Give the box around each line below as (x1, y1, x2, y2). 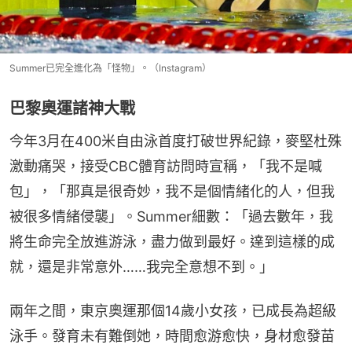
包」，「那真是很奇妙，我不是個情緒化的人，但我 (9, 183, 335, 200)
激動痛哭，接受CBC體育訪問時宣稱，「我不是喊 (9, 158, 322, 175)
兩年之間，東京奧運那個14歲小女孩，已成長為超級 (9, 302, 336, 320)
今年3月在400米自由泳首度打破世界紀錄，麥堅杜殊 (9, 133, 342, 150)
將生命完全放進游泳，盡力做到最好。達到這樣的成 (9, 233, 335, 251)
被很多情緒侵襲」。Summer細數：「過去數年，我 (9, 208, 333, 225)
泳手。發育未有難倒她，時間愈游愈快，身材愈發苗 (9, 328, 335, 345)
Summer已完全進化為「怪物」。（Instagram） (9, 62, 211, 75)
